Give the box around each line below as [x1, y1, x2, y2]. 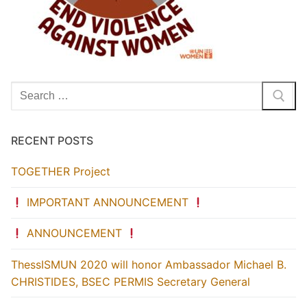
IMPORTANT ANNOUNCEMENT [23, 195, 193, 210]
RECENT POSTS [11, 133, 93, 147]
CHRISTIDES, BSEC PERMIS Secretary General [11, 274, 250, 288]
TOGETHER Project [11, 164, 110, 178]
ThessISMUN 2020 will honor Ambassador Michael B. [11, 257, 286, 271]
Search [10, 82, 46, 97]
